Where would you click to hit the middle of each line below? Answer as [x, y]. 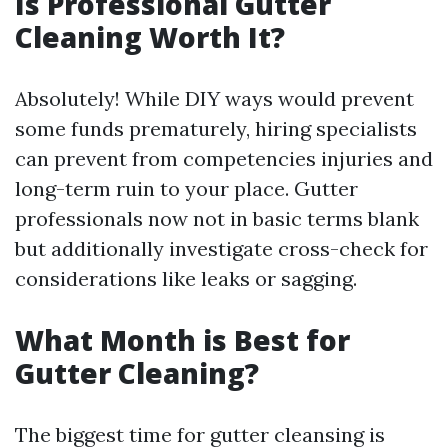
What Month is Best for [182, 340]
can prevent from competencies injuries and [224, 158]
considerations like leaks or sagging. [186, 278]
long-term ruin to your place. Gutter [186, 188]
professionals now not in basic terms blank [217, 218]
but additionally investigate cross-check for [221, 248]
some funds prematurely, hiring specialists [216, 128]
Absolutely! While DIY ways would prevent [214, 98]
